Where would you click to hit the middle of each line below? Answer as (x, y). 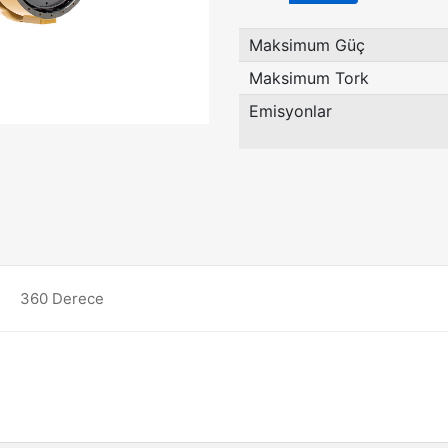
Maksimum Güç (307, 45)
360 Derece (62, 298)
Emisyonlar (290, 111)
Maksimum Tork (309, 78)
